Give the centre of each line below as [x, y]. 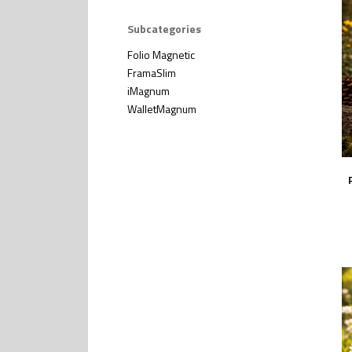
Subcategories [165, 28]
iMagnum [149, 90]
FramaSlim [152, 72]
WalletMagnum [162, 108]
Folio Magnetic [161, 54]
